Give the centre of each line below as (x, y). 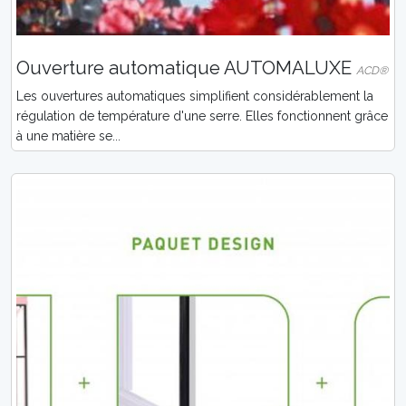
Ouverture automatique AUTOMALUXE (186, 68)
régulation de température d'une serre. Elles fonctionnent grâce (202, 116)
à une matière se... (68, 136)
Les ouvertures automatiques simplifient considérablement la (195, 97)
